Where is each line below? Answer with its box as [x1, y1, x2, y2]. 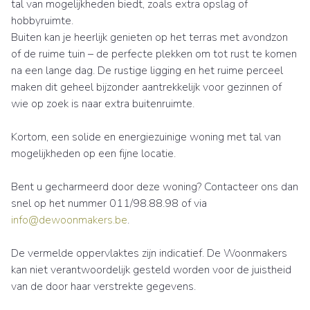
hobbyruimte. [11, 13, 73, 29]
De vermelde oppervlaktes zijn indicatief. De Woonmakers [11, 246, 287, 262]
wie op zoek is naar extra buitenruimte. [11, 96, 194, 112]
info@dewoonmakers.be [11, 212, 127, 228]
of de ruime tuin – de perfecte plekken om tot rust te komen [11, 46, 297, 62]
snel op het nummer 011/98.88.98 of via [11, 196, 207, 212]
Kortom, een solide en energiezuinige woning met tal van [11, 129, 281, 145]
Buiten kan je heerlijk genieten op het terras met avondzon [11, 30, 288, 46]
